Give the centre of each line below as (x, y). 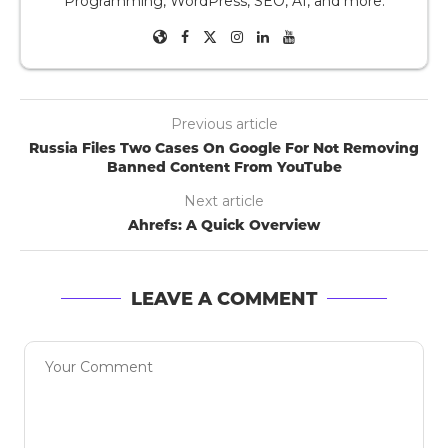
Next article (224, 201)
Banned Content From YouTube (224, 167)
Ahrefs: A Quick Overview (224, 225)
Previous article (224, 124)
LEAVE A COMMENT (224, 299)
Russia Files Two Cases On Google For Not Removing (224, 148)
